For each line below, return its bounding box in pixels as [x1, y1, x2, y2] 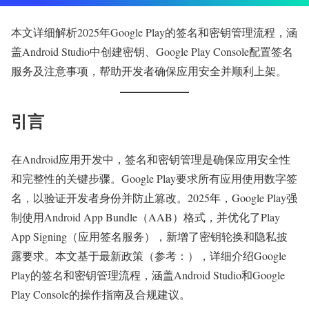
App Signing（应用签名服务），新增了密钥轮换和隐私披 [11, 228, 288, 243]
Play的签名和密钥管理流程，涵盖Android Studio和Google [11, 267, 285, 282]
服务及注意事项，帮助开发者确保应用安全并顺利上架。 [11, 63, 287, 78]
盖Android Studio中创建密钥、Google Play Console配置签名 [11, 44, 293, 59]
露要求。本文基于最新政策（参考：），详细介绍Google [11, 248, 286, 263]
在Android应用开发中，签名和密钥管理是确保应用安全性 [11, 151, 290, 166]
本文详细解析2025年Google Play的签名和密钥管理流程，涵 [11, 25, 297, 39]
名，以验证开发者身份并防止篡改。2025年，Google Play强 [11, 190, 297, 205]
